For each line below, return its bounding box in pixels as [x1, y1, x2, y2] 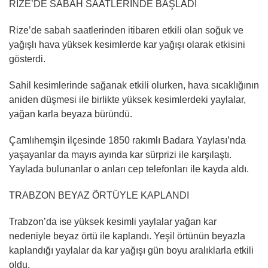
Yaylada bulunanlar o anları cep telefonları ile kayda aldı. [9, 164, 249, 174]
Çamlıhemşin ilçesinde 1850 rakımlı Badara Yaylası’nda [9, 135, 246, 145]
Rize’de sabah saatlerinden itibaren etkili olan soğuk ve [9, 25, 243, 35]
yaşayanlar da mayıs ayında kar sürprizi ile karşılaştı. [9, 150, 232, 160]
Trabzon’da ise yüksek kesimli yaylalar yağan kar [9, 217, 217, 227]
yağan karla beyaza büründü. [9, 109, 132, 119]
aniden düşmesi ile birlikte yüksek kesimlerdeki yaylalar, [9, 95, 246, 105]
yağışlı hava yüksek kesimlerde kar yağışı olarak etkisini [9, 39, 245, 50]
